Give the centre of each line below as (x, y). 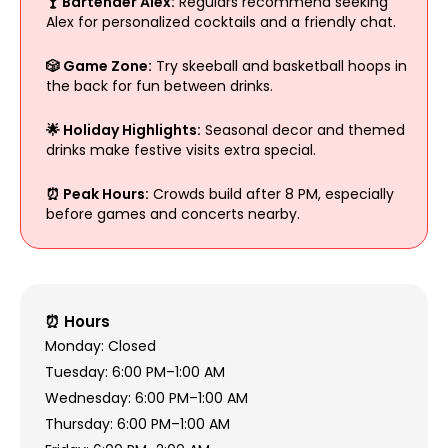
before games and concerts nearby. (172, 213)
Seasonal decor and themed (302, 129)
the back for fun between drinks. (159, 85)
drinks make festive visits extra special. (180, 149)
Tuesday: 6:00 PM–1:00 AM (134, 371)
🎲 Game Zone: (98, 65)
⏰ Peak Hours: (97, 193)
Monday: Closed (100, 345)
